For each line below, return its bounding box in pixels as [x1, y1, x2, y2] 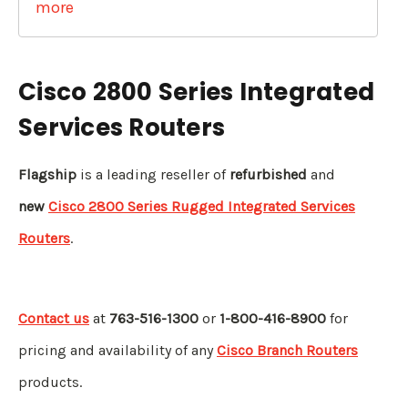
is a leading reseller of [76, 166, 229, 183]
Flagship [18, 166, 76, 183]
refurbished [229, 166, 307, 183]
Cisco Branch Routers [217, 342, 358, 359]
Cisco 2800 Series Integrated [18, 76, 374, 108]
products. [18, 373, 82, 391]
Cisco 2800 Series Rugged [48, 198, 228, 215]
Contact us [18, 310, 89, 327]
